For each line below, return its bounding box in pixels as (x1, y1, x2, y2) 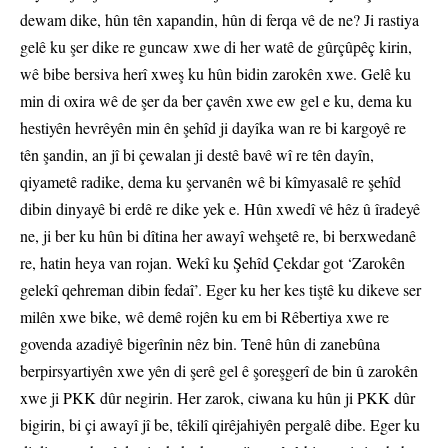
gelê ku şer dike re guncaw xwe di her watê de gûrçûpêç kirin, (20, 36, 412, 58)
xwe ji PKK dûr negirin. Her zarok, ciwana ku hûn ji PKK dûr (20, 387, 415, 409)
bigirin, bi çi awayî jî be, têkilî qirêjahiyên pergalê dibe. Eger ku (20, 414, 420, 436)
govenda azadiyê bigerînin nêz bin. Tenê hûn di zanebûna (20, 333, 380, 355)
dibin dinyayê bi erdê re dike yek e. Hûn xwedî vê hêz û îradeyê (20, 198, 420, 220)
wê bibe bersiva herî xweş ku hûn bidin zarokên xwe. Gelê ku (20, 63, 411, 85)
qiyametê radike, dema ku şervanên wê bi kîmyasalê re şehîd (20, 171, 401, 193)
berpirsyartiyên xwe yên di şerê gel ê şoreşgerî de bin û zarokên (20, 360, 418, 382)
